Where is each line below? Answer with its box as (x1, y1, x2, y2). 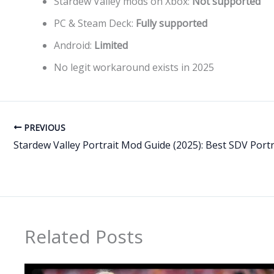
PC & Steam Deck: (54, 16, 136, 30)
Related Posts (24, 224, 143, 250)
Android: (54, 38, 94, 52)
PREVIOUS (21, 121, 66, 133)
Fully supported (136, 16, 207, 30)
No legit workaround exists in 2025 (54, 60, 214, 74)
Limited (94, 38, 128, 52)
